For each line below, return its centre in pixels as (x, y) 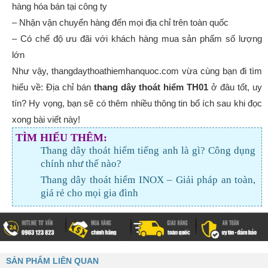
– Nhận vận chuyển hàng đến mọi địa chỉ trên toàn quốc (120, 23)
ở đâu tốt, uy (237, 87)
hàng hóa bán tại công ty (60, 7)
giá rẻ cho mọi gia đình (89, 193)
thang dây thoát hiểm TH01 (150, 87)
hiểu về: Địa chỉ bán (51, 87)
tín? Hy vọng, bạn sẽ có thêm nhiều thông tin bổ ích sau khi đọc (137, 103)
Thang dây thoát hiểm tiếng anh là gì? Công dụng (148, 151)
